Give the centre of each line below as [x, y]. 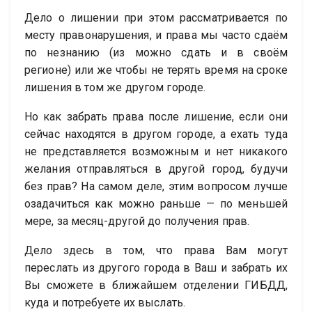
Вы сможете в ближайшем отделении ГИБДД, [156, 286]
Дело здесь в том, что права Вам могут [156, 251]
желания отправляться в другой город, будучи [156, 169]
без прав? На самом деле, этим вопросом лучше [156, 187]
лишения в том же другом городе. [115, 88]
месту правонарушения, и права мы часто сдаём [156, 36]
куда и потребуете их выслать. [105, 303]
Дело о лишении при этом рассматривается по [156, 18]
